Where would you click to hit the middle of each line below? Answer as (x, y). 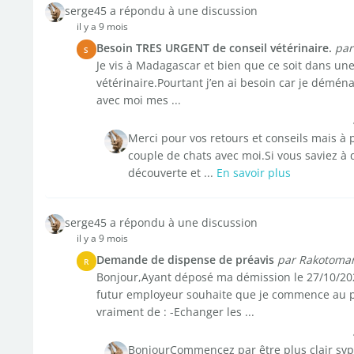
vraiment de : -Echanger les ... (175, 312)
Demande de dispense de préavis (185, 260)
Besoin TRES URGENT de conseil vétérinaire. (214, 48)
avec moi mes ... (138, 100)
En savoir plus (253, 173)
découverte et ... (172, 173)
